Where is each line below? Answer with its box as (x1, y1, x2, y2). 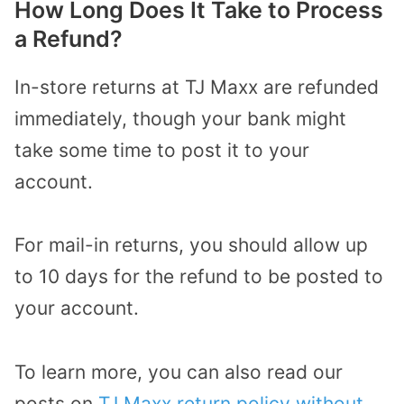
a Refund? (14, 24, 123, 52)
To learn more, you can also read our (14, 361, 343, 384)
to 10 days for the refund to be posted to (14, 265, 383, 289)
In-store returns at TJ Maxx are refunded (14, 75, 379, 98)
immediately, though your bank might (14, 106, 346, 130)
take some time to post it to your (14, 138, 309, 161)
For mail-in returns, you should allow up (14, 234, 368, 257)
